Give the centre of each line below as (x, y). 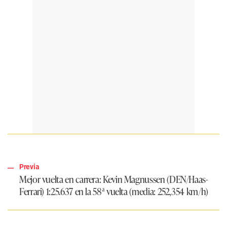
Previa (29, 167)
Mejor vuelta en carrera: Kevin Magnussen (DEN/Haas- (113, 179)
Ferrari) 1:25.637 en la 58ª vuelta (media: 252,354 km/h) (114, 191)
